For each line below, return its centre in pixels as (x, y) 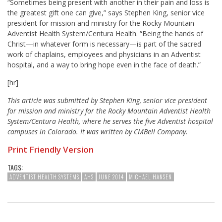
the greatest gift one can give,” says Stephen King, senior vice (106, 13)
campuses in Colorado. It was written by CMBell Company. (98, 132)
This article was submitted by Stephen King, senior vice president (107, 101)
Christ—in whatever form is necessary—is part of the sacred (104, 44)
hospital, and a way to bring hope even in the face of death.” (104, 65)
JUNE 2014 (111, 177)
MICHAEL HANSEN (150, 177)
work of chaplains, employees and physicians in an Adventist (104, 55)
